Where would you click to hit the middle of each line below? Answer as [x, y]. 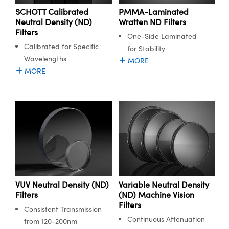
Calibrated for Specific [61, 47]
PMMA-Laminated [153, 12]
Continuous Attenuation [166, 219]
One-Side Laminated [162, 36]
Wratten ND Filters [152, 22]
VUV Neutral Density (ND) [62, 184]
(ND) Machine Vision [156, 194]
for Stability [146, 49]
